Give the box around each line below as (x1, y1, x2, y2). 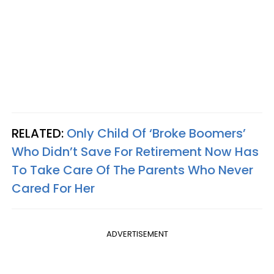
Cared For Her (12, 180, 95, 197)
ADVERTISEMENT (106, 228, 168, 240)
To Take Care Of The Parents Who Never (12, 161, 253, 179)
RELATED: (12, 125, 67, 142)
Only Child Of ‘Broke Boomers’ (67, 125, 246, 142)
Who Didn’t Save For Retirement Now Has (12, 143, 259, 160)
